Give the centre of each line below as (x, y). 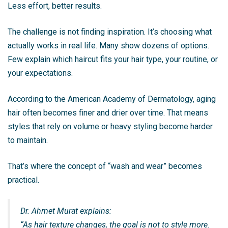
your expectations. (40, 73)
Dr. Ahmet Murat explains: (66, 211)
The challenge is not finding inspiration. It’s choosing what (110, 32)
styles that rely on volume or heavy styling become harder (110, 126)
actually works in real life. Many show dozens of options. (108, 45)
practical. (23, 180)
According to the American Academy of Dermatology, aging (112, 99)
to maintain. (28, 140)
